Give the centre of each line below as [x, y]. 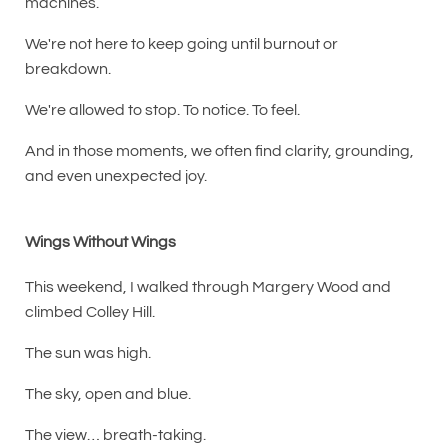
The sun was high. [88, 352]
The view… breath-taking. [115, 434]
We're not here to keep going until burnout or [181, 43]
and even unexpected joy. [116, 175]
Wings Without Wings [100, 241]
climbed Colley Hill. [90, 311]
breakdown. [68, 68]
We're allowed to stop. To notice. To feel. [162, 109]
